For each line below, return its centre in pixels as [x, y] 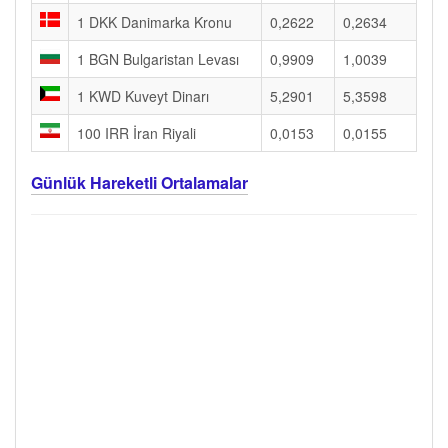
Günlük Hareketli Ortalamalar [139, 182]
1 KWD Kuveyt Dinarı [143, 96]
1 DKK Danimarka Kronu [154, 22]
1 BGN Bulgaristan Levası [158, 59]
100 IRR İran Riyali [136, 133]
